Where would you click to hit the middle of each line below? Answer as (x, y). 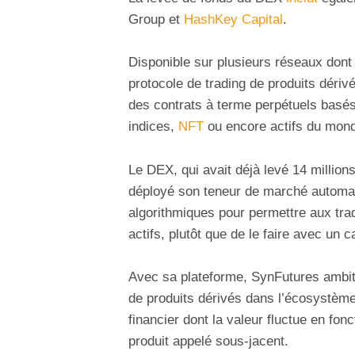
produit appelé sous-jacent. (208, 341)
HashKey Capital (233, 20)
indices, (153, 127)
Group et (156, 20)
